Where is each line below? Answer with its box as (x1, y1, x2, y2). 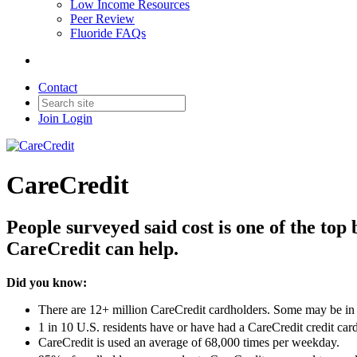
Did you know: (6, 276, 87, 290)
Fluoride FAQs (70, 26, 146, 41)
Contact (38, 80, 77, 95)
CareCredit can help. (6, 238, 178, 260)
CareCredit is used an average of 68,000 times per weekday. (38, 335, 339, 349)
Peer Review (70, 12, 135, 26)
